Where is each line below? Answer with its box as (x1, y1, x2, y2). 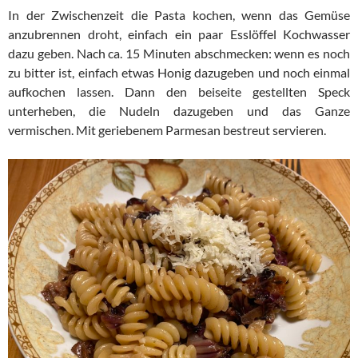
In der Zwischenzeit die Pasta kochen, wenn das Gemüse (8, 7, 350, 22)
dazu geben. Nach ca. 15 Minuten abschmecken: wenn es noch (8, 46, 350, 61)
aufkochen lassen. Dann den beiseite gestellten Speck (8, 84, 350, 99)
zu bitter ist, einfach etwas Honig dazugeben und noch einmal (8, 65, 350, 80)
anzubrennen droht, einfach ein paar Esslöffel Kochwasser (8, 26, 350, 42)
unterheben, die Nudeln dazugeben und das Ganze (8, 103, 350, 118)
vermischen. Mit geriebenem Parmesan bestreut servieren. (8, 122, 326, 137)
